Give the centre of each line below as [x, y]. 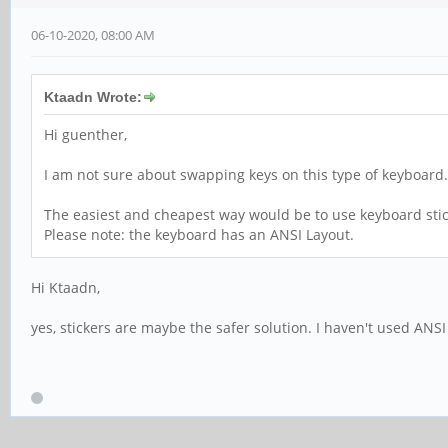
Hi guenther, [85, 135]
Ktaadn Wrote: [93, 97]
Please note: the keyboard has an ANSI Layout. [199, 235]
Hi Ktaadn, [65, 288]
